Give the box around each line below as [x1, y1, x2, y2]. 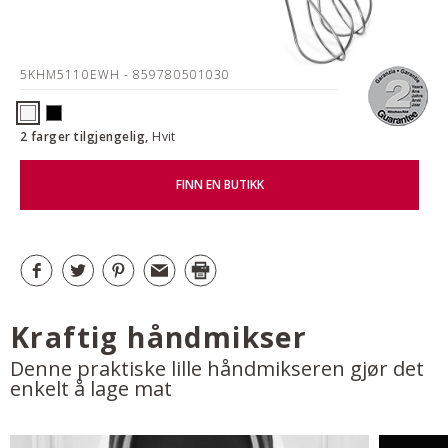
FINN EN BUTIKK [175, 176, 264, 194]
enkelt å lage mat [10, 374, 172, 402]
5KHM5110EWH [20, 66, 124, 83]
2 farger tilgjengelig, [20, 127, 153, 145]
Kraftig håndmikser [10, 317, 308, 356]
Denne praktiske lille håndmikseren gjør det [10, 354, 424, 382]
